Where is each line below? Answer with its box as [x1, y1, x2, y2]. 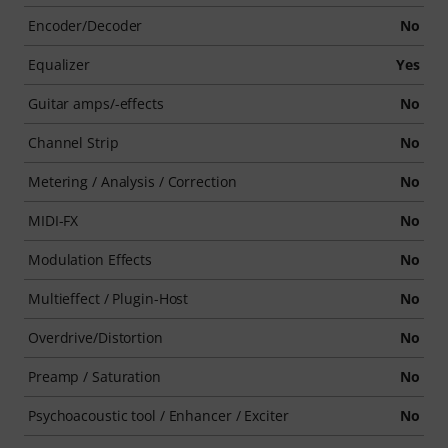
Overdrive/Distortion [28, 328, 163, 347]
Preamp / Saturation [28, 367, 161, 386]
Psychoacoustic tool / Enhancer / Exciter [28, 406, 289, 425]
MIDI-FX [28, 211, 79, 230]
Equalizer [28, 55, 91, 74]
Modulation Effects [28, 250, 153, 269]
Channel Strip [28, 133, 119, 152]
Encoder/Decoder [28, 16, 143, 35]
